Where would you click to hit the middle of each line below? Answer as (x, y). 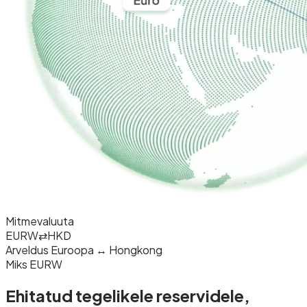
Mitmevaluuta (40, 221)
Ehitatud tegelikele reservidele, (128, 295)
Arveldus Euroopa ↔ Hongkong (84, 249)
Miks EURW (34, 264)
